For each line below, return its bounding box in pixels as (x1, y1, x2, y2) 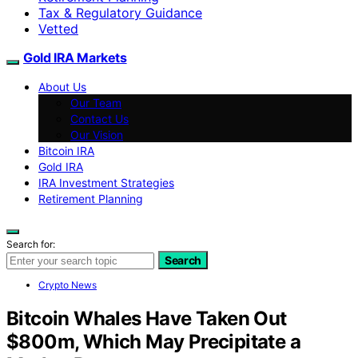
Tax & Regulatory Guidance (38, 4, 202, 21)
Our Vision (70, 127, 123, 141)
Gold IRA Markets (23, 49, 127, 66)
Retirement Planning (38, 191, 143, 205)
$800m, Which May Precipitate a (6, 329, 300, 353)
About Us (38, 79, 86, 93)
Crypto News (38, 278, 97, 291)
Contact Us (70, 111, 129, 125)
